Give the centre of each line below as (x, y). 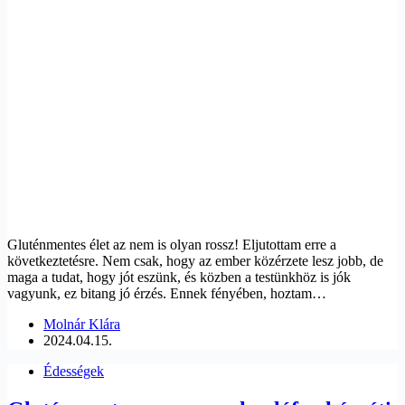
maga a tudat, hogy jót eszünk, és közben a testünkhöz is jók (179, 278)
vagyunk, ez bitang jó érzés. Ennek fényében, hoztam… (167, 294)
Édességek (74, 372)
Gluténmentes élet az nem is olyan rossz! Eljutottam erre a (172, 245)
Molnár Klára (82, 325)
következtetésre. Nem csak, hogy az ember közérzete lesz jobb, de (195, 261)
